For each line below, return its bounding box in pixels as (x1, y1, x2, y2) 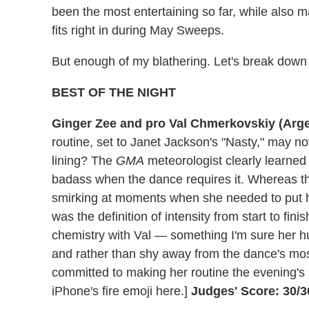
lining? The (52, 154, 116, 168)
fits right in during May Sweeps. (52, 23, 224, 38)
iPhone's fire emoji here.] (52, 284, 191, 299)
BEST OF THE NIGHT (52, 86, 176, 100)
